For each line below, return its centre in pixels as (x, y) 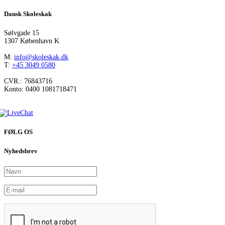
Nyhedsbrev (21, 151)
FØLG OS (18, 132)
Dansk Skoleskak (28, 14)
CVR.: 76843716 (28, 81)
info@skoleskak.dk (41, 57)
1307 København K (32, 41)
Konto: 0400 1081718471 (40, 89)
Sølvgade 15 (22, 33)
